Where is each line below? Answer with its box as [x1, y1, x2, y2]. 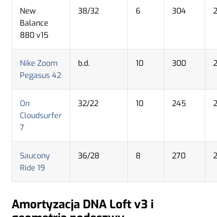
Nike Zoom [20, 58, 58, 68]
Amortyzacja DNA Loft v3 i [12, 196, 154, 212]
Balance [20, 17, 48, 28]
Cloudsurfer [20, 110, 62, 121]
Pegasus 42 [20, 70, 61, 80]
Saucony [20, 150, 50, 161]
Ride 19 [20, 162, 45, 173]
